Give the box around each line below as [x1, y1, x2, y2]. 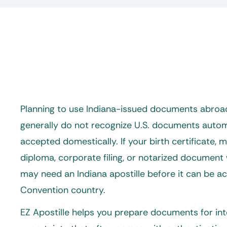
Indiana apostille [77, 168, 145, 180]
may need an [20, 168, 77, 180]
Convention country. [20, 184, 105, 196]
